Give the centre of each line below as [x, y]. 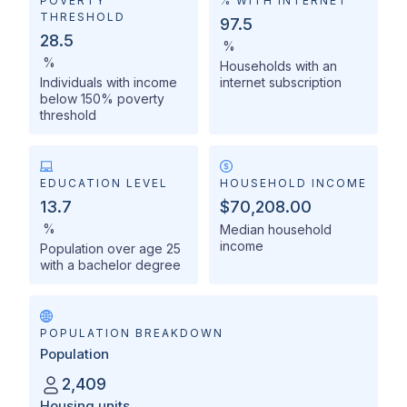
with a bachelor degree [110, 265]
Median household [276, 230]
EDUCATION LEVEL [104, 184]
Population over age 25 [110, 249]
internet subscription [281, 83]
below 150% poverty [102, 99]
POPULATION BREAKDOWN [132, 333]
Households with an [278, 66]
